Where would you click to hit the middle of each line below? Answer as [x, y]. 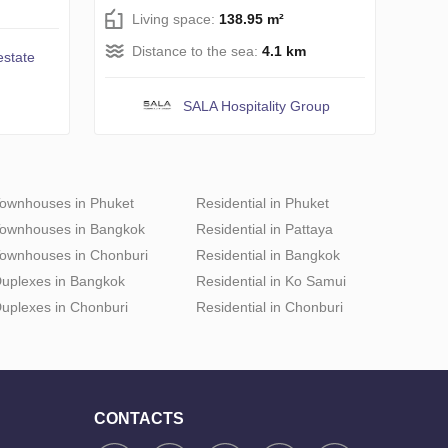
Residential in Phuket [262, 203]
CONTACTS [139, 419]
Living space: [175, 19]
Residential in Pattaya [264, 229]
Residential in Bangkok [268, 255]
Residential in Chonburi [269, 307]
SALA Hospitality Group [256, 106]
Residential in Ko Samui [271, 281]
